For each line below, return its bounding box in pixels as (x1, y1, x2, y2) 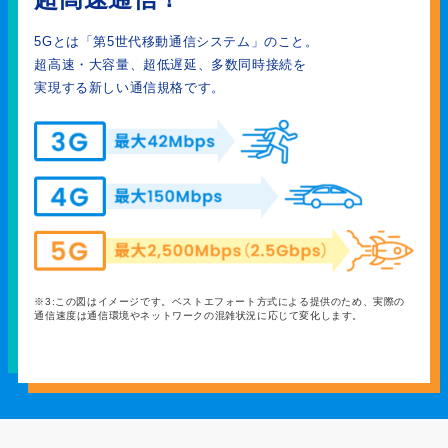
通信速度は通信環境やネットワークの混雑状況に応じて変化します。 (34, 309, 363, 321)
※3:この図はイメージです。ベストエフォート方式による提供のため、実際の (34, 295, 405, 307)
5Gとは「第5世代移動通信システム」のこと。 (34, 34, 319, 49)
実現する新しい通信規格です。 (34, 80, 225, 95)
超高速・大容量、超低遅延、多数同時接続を (34, 57, 307, 72)
